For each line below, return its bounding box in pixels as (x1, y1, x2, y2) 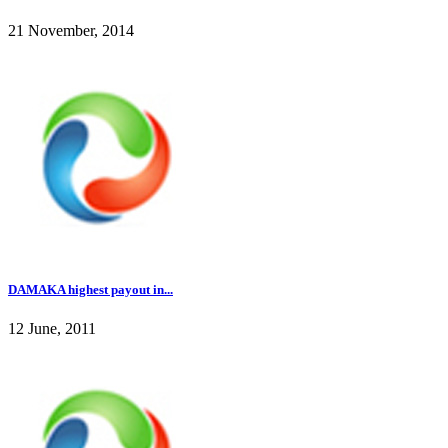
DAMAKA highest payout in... (8, 281, 173, 297)
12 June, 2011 (8, 319, 96, 337)
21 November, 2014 (8, 22, 134, 40)
